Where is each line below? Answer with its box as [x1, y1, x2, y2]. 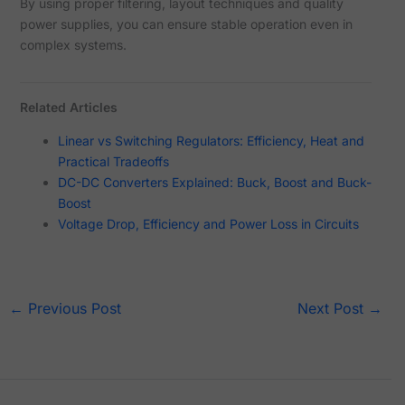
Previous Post [23, 298, 121, 317]
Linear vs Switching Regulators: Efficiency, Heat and [57, 132, 364, 148]
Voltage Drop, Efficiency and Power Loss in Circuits [57, 215, 359, 231]
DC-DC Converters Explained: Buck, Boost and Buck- [57, 174, 372, 190]
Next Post [297, 298, 369, 317]
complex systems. [19, 36, 127, 52]
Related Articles [19, 99, 118, 115]
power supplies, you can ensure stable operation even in [19, 15, 353, 32]
